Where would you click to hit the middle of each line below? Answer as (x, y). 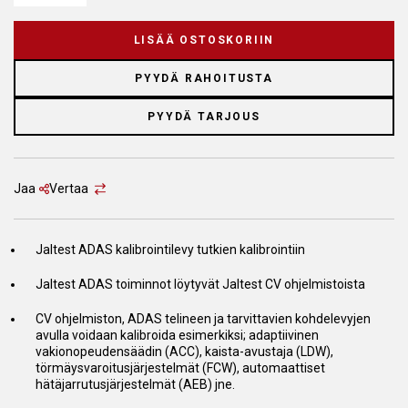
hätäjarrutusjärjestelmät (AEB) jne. (135, 384)
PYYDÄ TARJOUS (204, 117)
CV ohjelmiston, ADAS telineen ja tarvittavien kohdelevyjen (203, 319)
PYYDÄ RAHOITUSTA (204, 78)
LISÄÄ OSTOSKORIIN (204, 40)
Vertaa (69, 189)
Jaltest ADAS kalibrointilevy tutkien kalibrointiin (170, 250)
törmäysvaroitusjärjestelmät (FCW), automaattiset (180, 368)
